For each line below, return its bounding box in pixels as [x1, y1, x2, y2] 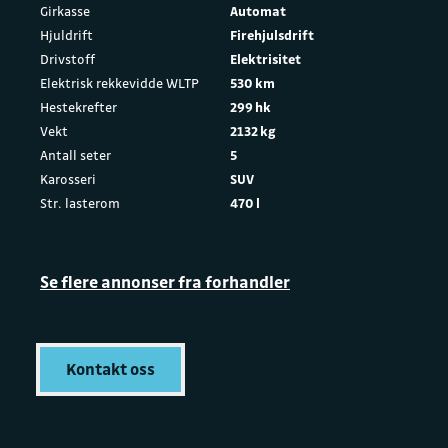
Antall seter [40, 146, 111, 164]
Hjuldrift [40, 26, 93, 44]
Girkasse [40, 2, 90, 20]
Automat [230, 2, 286, 20]
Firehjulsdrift [230, 26, 314, 44]
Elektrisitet [230, 50, 301, 68]
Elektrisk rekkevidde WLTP [40, 74, 199, 92]
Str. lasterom [40, 194, 120, 212]
